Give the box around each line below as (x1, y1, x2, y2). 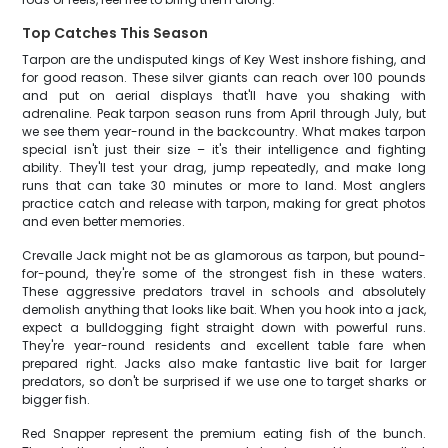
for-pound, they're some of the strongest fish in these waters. (22, 265, 426, 282)
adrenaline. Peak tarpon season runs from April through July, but (22, 105, 426, 122)
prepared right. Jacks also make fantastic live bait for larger (22, 355, 426, 372)
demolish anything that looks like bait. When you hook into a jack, (22, 301, 426, 318)
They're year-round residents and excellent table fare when (22, 337, 426, 354)
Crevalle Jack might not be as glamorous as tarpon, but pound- (22, 247, 426, 264)
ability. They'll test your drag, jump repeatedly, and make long (22, 159, 426, 176)
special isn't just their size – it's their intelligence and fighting (22, 141, 426, 158)
